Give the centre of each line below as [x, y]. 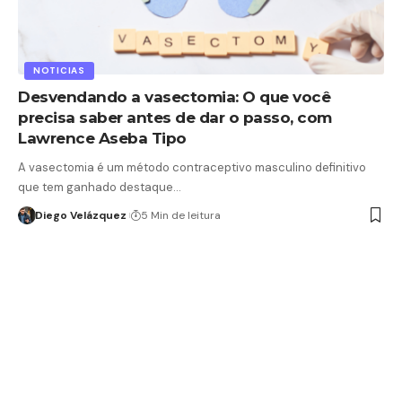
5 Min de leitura [180, 215]
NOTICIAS [59, 70]
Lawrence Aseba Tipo [102, 138]
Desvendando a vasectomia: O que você [174, 96]
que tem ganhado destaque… [100, 187]
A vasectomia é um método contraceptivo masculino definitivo [192, 167]
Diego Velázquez [80, 215]
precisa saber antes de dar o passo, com [175, 117]
